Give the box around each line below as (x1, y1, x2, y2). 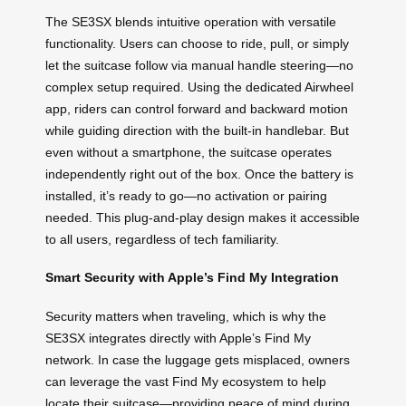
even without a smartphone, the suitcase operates (45, 144, 332, 159)
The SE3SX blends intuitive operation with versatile (45, 14, 336, 29)
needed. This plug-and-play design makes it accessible (45, 209, 360, 225)
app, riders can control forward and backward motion (45, 101, 348, 116)
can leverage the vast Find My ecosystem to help (45, 374, 326, 390)
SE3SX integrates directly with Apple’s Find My (45, 331, 311, 346)
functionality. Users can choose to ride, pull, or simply (45, 35, 349, 51)
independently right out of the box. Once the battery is (45, 166, 353, 181)
